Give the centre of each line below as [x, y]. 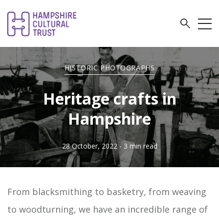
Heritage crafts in [109, 99]
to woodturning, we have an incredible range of [108, 209]
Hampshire [109, 119]
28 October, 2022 [89, 146]
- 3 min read [138, 146]
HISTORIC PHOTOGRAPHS [109, 68]
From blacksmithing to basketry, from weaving [107, 192]
